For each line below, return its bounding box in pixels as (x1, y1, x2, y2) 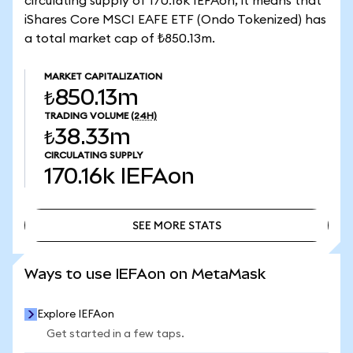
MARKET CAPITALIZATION (44, 72, 162, 81)
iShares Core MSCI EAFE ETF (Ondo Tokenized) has (24, 13, 326, 26)
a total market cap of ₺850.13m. (24, 32, 215, 45)
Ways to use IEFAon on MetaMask (24, 266, 266, 282)
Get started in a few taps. (46, 329, 184, 340)
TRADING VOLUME (44, 111, 128, 121)
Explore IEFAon (37, 309, 114, 320)
